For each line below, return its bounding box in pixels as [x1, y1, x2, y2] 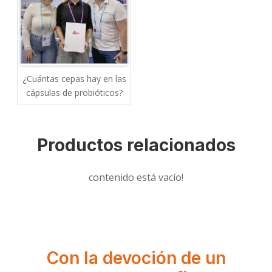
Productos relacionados [36, 135, 236, 156]
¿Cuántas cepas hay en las [22, 73, 126, 85]
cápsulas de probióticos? [25, 87, 123, 99]
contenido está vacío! [89, 171, 183, 185]
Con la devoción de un [46, 248, 226, 269]
